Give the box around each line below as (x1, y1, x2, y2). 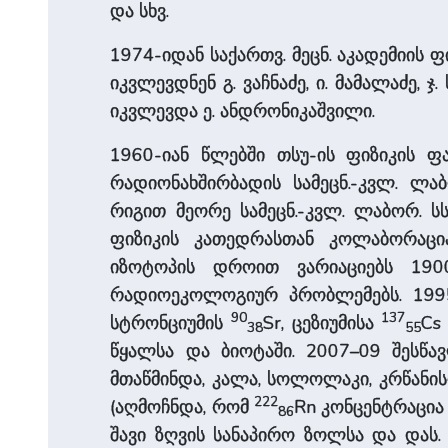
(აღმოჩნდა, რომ (110, 394, 254, 419)
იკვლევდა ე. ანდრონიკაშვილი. (110, 98, 376, 123)
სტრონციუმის (110, 310, 232, 335)
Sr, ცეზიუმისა (263, 310, 382, 335)
